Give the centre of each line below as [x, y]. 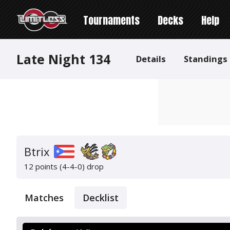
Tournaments [111, 20]
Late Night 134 [63, 59]
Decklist [101, 198]
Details [151, 59]
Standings [206, 59]
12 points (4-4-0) [54, 166]
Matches [44, 198]
